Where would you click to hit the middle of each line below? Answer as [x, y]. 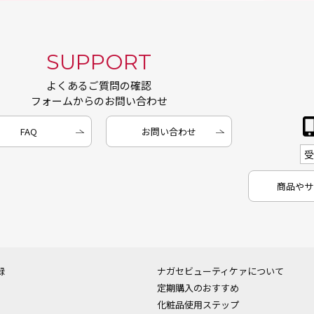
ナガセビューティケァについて [220, 271]
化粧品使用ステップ [198, 305]
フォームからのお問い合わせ [99, 101]
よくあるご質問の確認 [99, 85]
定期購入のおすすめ [198, 288]
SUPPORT [99, 62]
